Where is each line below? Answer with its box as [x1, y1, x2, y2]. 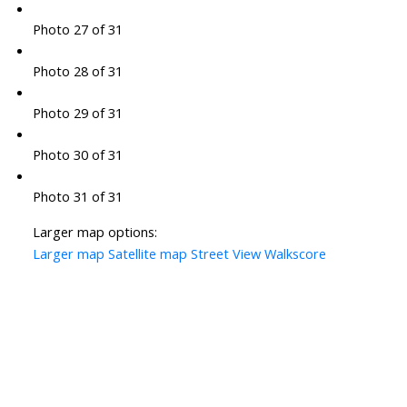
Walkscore [263, 244, 326, 263]
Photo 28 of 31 [32, 62, 123, 81]
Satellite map [107, 244, 187, 263]
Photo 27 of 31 [32, 20, 123, 39]
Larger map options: [32, 223, 157, 242]
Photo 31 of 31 [32, 187, 123, 206]
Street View [190, 244, 261, 263]
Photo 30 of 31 [32, 145, 123, 164]
